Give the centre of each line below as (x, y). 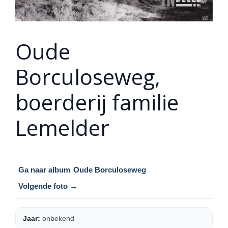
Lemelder (62, 127)
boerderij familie (97, 102)
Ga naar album (44, 169)
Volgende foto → (48, 186)
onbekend (57, 218)
